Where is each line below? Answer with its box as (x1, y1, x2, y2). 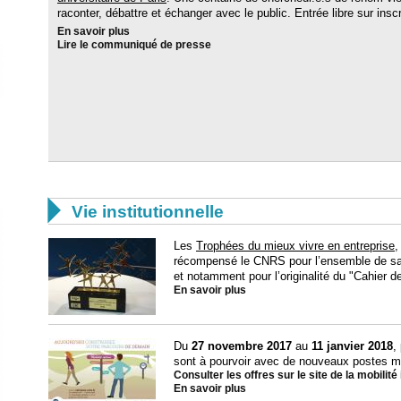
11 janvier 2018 (311, 339, 393, 353)
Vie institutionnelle (72, 202, 224, 221)
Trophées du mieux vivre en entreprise (196, 239, 395, 252)
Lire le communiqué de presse (57, 39, 211, 50)
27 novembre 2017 (192, 339, 292, 353)
